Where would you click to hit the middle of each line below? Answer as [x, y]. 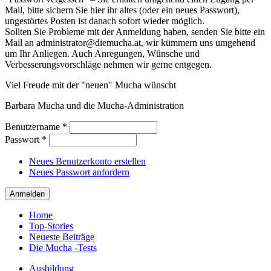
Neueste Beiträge [62, 237]
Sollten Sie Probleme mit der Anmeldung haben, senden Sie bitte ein [135, 32]
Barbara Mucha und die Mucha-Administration [94, 106]
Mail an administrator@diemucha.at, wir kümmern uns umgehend [130, 43]
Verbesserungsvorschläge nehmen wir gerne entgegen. [108, 64]
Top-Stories [51, 226]
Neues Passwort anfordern [79, 172]
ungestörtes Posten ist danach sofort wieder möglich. [105, 21]
